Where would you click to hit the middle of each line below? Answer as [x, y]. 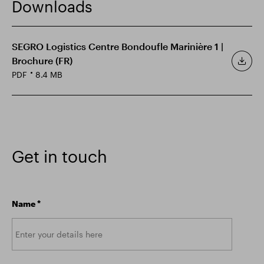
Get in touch [60, 156]
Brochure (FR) [42, 60]
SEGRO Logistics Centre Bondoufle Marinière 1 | [118, 46]
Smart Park [44, 18]
